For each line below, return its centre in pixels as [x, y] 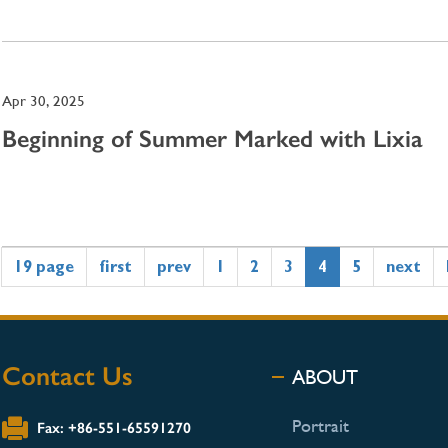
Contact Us [67, 375]
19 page [44, 266]
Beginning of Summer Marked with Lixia [212, 139]
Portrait [320, 425]
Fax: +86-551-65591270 [114, 427]
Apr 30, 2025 [43, 101]
